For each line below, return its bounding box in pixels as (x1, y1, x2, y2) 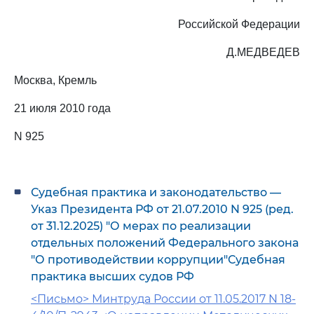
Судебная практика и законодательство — (31, 186, 281, 199)
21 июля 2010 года (14, 102, 111, 114)
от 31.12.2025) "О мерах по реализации (31, 219, 251, 233)
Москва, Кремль (14, 74, 97, 86)
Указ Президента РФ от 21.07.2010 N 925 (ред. (31, 203, 294, 216)
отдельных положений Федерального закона (31, 236, 299, 250)
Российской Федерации (178, 18, 300, 30)
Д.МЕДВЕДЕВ (226, 46, 300, 58)
